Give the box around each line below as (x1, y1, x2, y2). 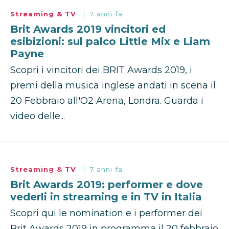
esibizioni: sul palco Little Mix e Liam (10, 35, 210, 48)
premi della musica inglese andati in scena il (10, 80, 216, 91)
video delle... (10, 110, 65, 122)
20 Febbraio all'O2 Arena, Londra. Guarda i (10, 95, 203, 107)
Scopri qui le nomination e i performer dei (10, 208, 202, 219)
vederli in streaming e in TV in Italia (10, 191, 202, 203)
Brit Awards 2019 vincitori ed (10, 23, 166, 36)
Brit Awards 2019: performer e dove (10, 178, 203, 191)
